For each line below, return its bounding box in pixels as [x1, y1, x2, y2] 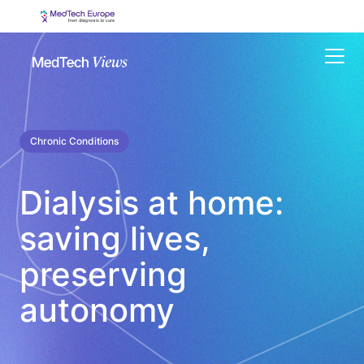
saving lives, [19, 219, 210, 258]
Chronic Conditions [30, 135, 119, 147]
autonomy [19, 290, 175, 330]
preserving [19, 254, 187, 294]
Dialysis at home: [19, 183, 284, 223]
